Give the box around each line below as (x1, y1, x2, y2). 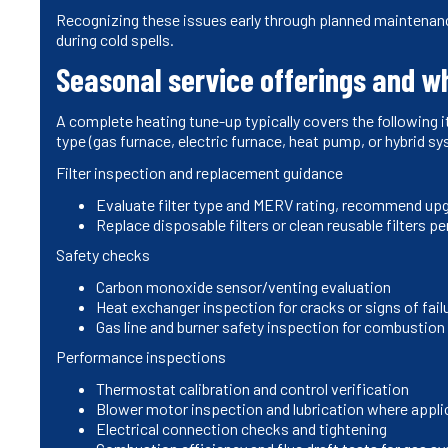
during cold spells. (56, 29, 174, 49)
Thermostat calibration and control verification (96, 378, 409, 398)
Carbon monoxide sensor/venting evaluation (96, 276, 391, 296)
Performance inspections (56, 346, 226, 366)
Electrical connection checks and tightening (96, 418, 387, 438)
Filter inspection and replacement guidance (56, 162, 343, 182)
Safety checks (56, 244, 150, 264)
